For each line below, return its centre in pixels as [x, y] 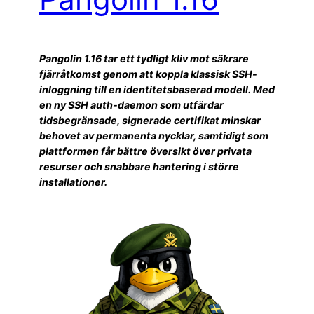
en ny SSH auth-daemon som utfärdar [131, 104]
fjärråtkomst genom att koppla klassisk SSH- [148, 74]
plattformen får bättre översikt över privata [145, 151]
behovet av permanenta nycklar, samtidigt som [154, 135]
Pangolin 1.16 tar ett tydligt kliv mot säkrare [144, 58]
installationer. [73, 182]
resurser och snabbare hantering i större [139, 166]
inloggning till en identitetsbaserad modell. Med [157, 89]
